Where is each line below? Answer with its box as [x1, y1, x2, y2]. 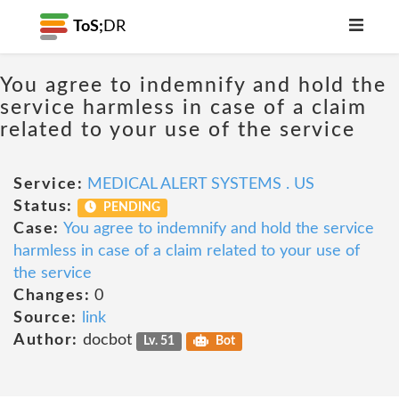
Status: [13, 199, 73, 215]
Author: [13, 332, 78, 348]
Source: [13, 310, 77, 326]
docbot [77, 332, 136, 348]
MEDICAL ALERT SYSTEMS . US [87, 176, 314, 192]
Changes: [13, 288, 90, 304]
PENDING [101, 201, 161, 214]
